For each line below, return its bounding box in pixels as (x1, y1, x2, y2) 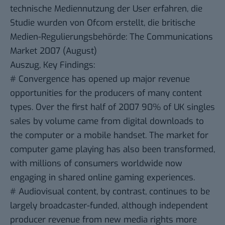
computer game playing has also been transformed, (10, 144, 215, 156)
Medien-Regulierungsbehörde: (10, 31, 130, 43)
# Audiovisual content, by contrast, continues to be (10, 186, 210, 198)
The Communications (130, 31, 213, 43)
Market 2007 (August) (10, 45, 97, 57)
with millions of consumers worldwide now (10, 158, 182, 170)
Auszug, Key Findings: (10, 59, 95, 71)
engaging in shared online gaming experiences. (10, 172, 195, 184)
